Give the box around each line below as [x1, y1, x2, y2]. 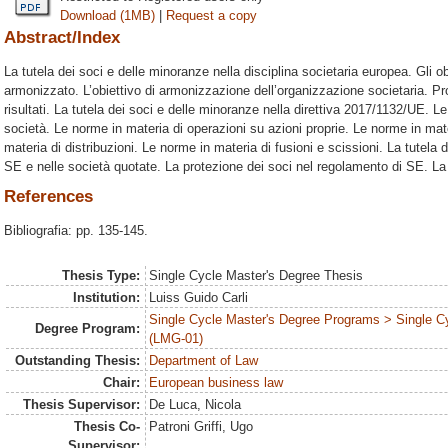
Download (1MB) [60, 7, 155, 23]
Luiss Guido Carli [149, 290, 249, 305]
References [4, 187, 93, 207]
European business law [149, 375, 284, 390]
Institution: [72, 290, 140, 305]
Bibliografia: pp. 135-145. [4, 223, 148, 239]
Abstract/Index [4, 27, 120, 47]
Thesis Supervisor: [22, 397, 140, 412]
